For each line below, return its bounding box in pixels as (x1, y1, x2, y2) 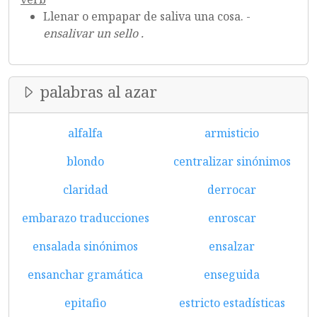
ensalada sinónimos (33, 238, 138, 254)
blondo (67, 154, 104, 169)
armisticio (204, 125, 259, 141)
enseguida (204, 267, 260, 282)
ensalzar (209, 238, 255, 254)
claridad (62, 182, 108, 197)
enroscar (207, 210, 256, 226)
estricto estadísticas (178, 295, 285, 311)
